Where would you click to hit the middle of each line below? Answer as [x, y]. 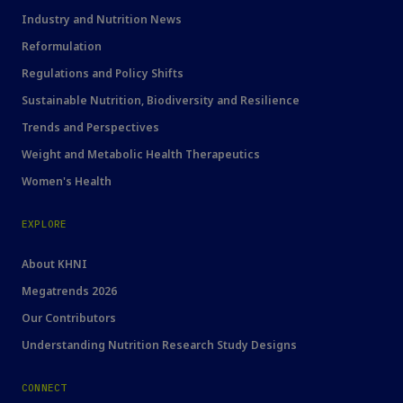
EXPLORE [45, 224]
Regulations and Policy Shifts [103, 74]
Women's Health [67, 182]
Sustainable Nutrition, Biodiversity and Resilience [161, 101]
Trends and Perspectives [90, 128]
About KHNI [54, 264]
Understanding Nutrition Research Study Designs [159, 345]
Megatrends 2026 [69, 291]
